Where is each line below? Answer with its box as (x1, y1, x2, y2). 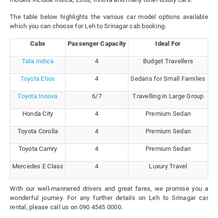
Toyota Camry (18, 145, 57, 153)
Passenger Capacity (67, 40, 127, 48)
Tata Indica (21, 57, 54, 65)
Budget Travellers (143, 57, 194, 65)
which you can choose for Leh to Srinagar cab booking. (10, 22, 166, 30)
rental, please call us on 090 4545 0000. (10, 203, 123, 211)
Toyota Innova (18, 92, 58, 100)
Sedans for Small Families (130, 75, 206, 83)
